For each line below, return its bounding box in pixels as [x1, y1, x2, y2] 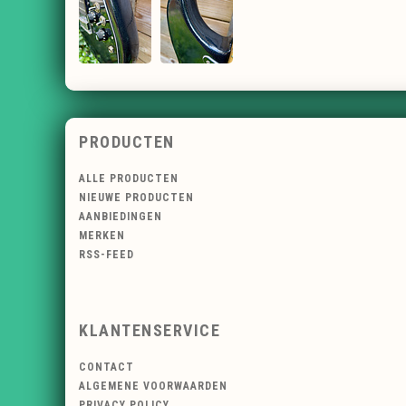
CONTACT [79, 360, 134, 373]
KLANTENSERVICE [79, 320, 220, 340]
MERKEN [79, 229, 125, 243]
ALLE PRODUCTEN [79, 172, 179, 186]
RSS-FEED [79, 248, 134, 262]
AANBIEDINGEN [79, 210, 162, 224]
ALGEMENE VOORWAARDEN [79, 379, 227, 392]
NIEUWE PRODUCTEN [79, 191, 194, 205]
